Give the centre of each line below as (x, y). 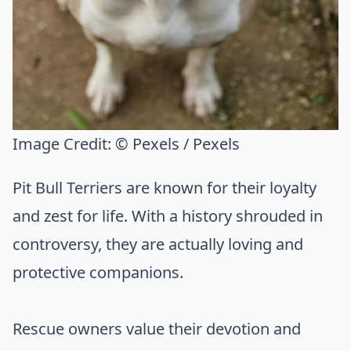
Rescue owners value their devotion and (157, 329)
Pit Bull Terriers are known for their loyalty (165, 188)
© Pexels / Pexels (177, 144)
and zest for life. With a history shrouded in (168, 216)
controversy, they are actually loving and (158, 244)
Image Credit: (64, 144)
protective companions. (98, 273)
